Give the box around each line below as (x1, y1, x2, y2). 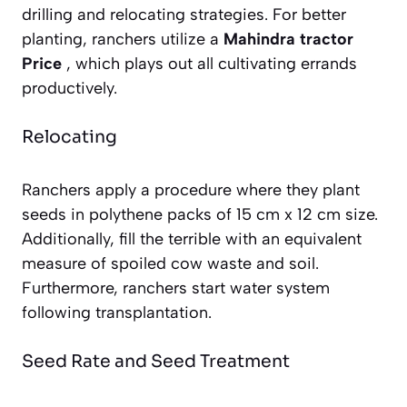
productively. (22, 77, 117, 98)
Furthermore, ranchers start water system (22, 277, 330, 298)
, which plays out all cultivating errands (62, 53, 357, 74)
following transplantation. (22, 302, 212, 323)
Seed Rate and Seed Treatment (22, 350, 290, 372)
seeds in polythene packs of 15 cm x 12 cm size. (22, 203, 378, 224)
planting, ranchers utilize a (22, 28, 223, 49)
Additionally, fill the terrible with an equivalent (22, 228, 362, 249)
